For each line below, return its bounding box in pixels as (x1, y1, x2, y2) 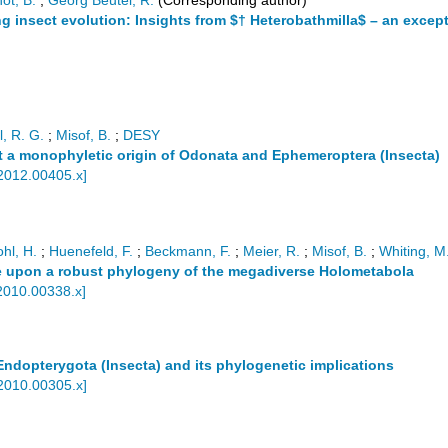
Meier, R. (243, 244, 300, 259)
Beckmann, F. (145, 244, 231, 259)
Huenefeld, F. (49, 244, 133, 259)
